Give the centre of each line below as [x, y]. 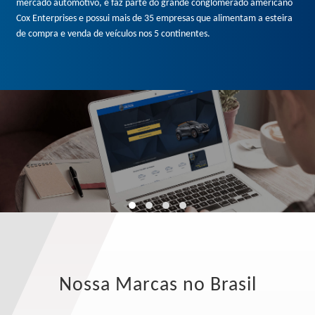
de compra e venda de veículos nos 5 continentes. [114, 34]
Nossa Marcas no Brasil [157, 286]
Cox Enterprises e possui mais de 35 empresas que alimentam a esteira [155, 18]
